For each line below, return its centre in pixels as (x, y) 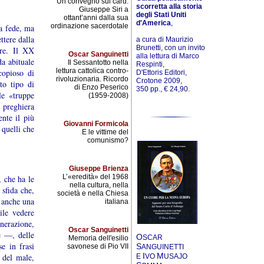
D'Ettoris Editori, (161, 72)
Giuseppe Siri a (104, 9)
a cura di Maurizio (165, 39)
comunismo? (108, 140)
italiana (117, 202)
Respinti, (150, 64)
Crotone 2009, (159, 80)
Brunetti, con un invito (171, 47)
